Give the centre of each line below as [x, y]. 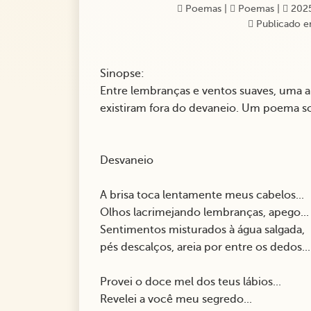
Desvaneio [127, 161]
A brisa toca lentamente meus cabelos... [202, 195]
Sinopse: [122, 74]
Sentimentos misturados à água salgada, [202, 230]
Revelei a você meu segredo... [176, 300]
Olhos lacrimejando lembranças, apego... [204, 213]
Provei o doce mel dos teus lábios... [191, 282]
